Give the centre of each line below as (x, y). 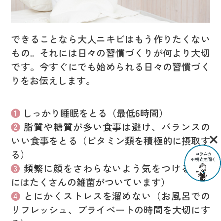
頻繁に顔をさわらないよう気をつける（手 (117, 168)
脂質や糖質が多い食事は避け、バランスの (117, 127)
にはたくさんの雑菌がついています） (91, 182)
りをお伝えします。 (53, 80)
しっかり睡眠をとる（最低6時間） (96, 113)
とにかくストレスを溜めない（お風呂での (117, 196)
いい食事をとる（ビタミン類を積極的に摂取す (110, 141)
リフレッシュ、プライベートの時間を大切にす (110, 210)
